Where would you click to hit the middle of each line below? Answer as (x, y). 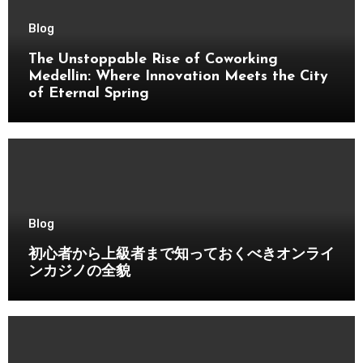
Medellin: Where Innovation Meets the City (178, 77)
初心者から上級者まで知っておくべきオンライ (181, 254)
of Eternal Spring (88, 94)
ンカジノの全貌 (79, 271)
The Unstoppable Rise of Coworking (153, 60)
